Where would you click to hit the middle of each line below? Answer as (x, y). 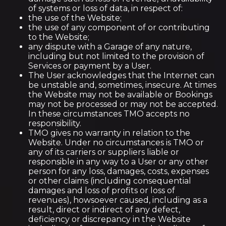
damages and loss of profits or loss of (102, 190)
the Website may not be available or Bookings (120, 95)
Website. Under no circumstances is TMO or (116, 143)
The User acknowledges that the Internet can (121, 75)
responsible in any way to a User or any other (118, 162)
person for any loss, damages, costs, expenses (119, 171)
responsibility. (55, 123)
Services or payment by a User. (90, 66)
